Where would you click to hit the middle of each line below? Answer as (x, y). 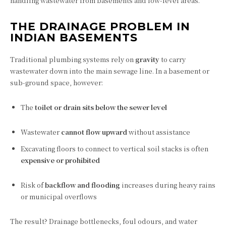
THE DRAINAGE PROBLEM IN (100, 26)
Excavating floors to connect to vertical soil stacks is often (115, 149)
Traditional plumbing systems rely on (73, 59)
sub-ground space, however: (56, 82)
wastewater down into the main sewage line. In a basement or (110, 71)
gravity (147, 59)
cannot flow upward (94, 132)
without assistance (159, 132)
